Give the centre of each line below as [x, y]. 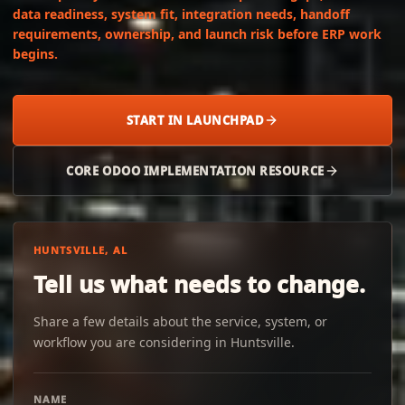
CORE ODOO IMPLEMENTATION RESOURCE [195, 171]
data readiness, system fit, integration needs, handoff [181, 14]
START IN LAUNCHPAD [195, 120]
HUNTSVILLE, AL [81, 250]
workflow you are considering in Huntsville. [164, 342]
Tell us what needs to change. [199, 284]
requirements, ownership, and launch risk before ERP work [197, 34]
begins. [35, 54]
